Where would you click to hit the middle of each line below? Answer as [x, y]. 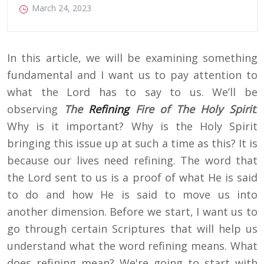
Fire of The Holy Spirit [192, 109]
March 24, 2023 [62, 8]
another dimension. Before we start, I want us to [132, 212]
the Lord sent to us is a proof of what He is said [132, 178]
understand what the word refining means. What [132, 246]
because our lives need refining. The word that [132, 161]
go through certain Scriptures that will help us [132, 229]
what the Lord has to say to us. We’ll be [132, 92]
